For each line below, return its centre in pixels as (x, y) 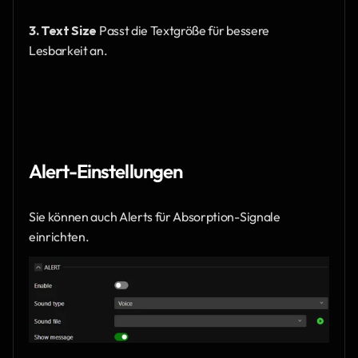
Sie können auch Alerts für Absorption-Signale (155, 217)
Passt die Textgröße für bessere (183, 31)
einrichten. (59, 237)
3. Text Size (63, 31)
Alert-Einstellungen (105, 171)
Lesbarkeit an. (68, 51)
